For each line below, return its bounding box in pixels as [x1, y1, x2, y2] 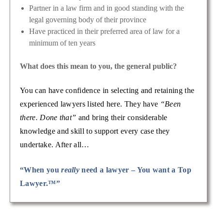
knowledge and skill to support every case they [20, 126, 170, 135]
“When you [20, 165, 62, 174]
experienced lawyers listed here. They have [20, 99, 160, 108]
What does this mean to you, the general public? [20, 62, 177, 70]
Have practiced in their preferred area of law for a [29, 27, 180, 35]
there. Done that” [20, 113, 77, 122]
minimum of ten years [29, 38, 96, 47]
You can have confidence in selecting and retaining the [20, 86, 195, 94]
